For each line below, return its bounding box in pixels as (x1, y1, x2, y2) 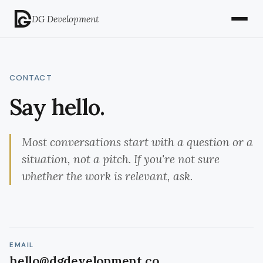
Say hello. (9, 92, 105, 122)
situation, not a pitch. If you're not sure (22, 152, 220, 166)
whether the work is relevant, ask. (22, 169, 193, 183)
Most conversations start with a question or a (22, 135, 253, 149)
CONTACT (9, 73, 52, 83)
